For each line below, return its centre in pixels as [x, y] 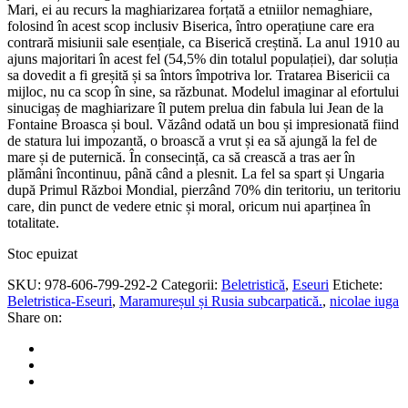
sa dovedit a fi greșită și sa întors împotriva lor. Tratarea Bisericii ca [199, 75]
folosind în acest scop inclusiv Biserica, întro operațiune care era [191, 25]
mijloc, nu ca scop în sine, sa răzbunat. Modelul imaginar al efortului [203, 91]
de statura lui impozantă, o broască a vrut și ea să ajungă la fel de [192, 140]
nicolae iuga [364, 301]
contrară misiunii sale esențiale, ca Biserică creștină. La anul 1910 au [204, 42]
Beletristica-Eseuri [60, 301]
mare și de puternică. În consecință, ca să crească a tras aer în [181, 157]
